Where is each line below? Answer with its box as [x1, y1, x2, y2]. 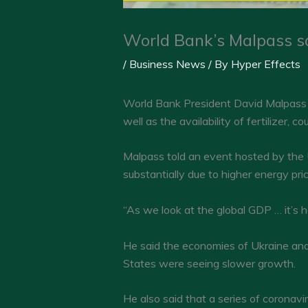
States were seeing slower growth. [122, 256, 296, 270]
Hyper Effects [230, 56, 300, 71]
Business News [129, 56, 206, 71]
